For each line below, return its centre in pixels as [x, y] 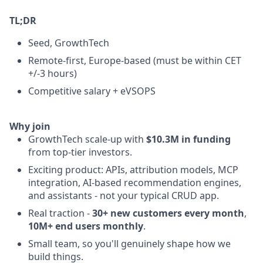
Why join [30, 126]
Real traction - [60, 213]
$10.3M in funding [188, 139]
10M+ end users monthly [86, 226]
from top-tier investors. [80, 152]
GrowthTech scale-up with [87, 139]
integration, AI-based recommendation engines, [135, 183]
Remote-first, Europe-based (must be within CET [135, 60]
